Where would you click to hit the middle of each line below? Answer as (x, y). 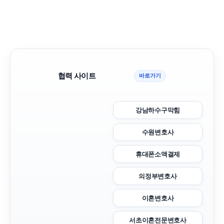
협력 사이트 (77, 75)
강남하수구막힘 (158, 110)
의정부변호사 (158, 176)
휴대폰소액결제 (158, 154)
